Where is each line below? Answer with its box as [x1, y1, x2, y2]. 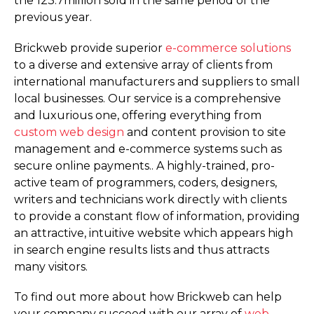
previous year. [14, 11, 92, 25]
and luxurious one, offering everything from [14, 108, 261, 122]
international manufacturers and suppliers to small [14, 74, 300, 88]
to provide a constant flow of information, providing [14, 209, 300, 223]
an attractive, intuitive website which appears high [14, 226, 293, 240]
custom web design [14, 125, 127, 139]
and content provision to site [127, 125, 286, 139]
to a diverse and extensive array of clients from [14, 57, 273, 71]
